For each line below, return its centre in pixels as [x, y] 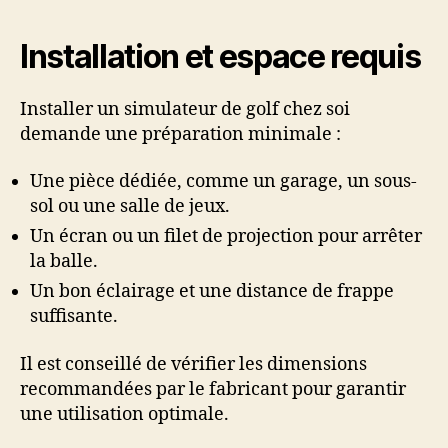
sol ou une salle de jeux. [130, 207]
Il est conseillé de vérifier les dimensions [193, 364]
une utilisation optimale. [124, 414]
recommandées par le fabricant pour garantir [213, 389]
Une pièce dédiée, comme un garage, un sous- [223, 182]
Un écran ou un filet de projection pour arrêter [226, 237]
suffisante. [74, 317]
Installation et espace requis [220, 56]
